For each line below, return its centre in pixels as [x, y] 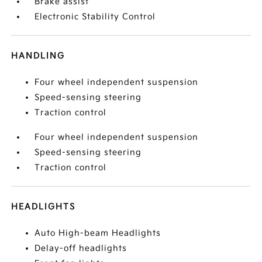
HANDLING [38, 56]
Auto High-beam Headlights [98, 233]
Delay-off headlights [81, 248]
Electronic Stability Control [95, 17]
